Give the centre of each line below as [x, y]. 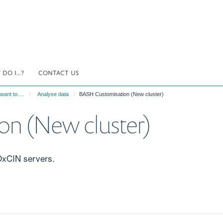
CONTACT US [58, 72]
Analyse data [53, 94]
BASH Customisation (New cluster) [121, 94]
